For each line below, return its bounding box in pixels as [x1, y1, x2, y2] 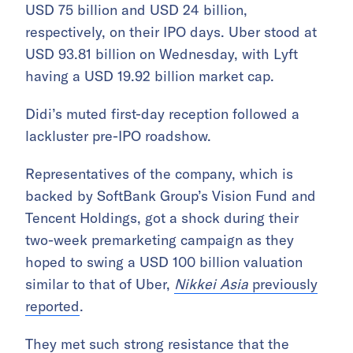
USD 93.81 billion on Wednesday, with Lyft [25, 45, 298, 64]
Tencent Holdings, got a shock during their [25, 209, 299, 228]
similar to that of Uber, [25, 275, 174, 294]
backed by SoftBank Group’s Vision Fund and [25, 187, 316, 206]
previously [248, 275, 318, 294]
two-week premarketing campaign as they [25, 231, 294, 250]
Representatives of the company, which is [25, 165, 293, 184]
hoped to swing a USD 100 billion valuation [25, 253, 303, 272]
